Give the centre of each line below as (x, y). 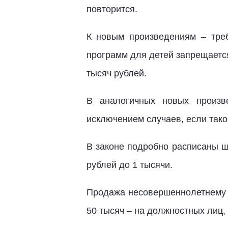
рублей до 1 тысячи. (129, 165)
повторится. (112, 9)
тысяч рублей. (116, 73)
